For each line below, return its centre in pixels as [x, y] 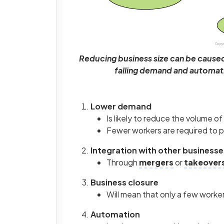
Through [123, 162]
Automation [115, 214]
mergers [156, 162]
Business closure [124, 182]
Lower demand [121, 106]
